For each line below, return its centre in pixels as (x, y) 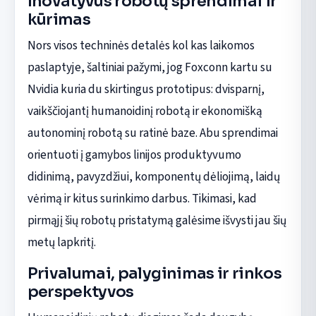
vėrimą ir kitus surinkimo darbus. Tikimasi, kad (142, 198)
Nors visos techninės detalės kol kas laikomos (141, 45)
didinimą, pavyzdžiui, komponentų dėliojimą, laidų (153, 176)
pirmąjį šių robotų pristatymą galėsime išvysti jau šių (157, 220)
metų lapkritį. (61, 242)
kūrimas (59, 19)
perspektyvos (80, 291)
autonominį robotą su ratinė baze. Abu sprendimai (152, 133)
